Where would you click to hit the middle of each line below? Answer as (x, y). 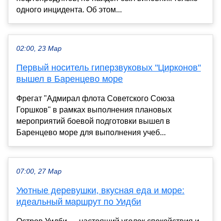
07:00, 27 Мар (39, 171)
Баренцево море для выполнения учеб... (91, 132)
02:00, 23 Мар (39, 48)
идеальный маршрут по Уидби (79, 202)
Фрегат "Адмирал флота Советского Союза (95, 98)
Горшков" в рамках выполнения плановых (94, 110)
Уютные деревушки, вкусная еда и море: (100, 190)
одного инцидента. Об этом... (69, 9)
